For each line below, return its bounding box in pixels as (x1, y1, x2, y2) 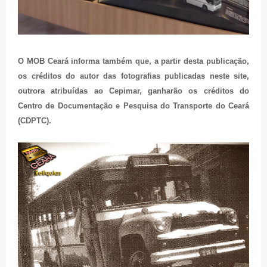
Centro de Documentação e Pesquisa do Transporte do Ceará (18, 101, 249, 110)
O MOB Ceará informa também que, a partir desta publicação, (18, 56, 249, 66)
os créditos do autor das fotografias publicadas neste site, (18, 71, 249, 80)
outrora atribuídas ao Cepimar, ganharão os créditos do (18, 86, 249, 95)
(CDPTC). (18, 116, 51, 125)
